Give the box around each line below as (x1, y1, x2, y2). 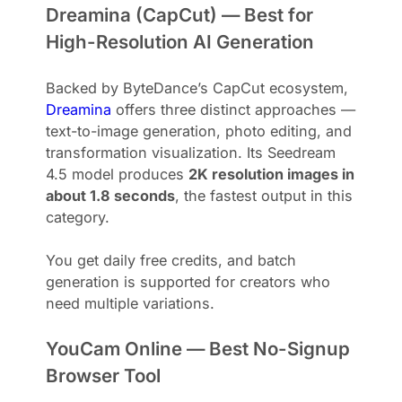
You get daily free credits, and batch (46, 250, 297, 269)
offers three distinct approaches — (111, 100, 356, 118)
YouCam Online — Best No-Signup (46, 336, 351, 360)
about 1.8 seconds (46, 186, 176, 205)
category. (46, 207, 110, 226)
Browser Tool (46, 363, 162, 387)
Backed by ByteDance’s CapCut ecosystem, (46, 78, 349, 97)
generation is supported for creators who (46, 272, 331, 291)
